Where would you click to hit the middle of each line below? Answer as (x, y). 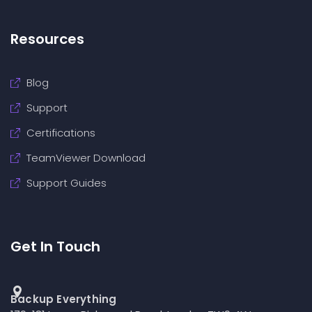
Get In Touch (55, 246)
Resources (47, 39)
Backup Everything (64, 299)
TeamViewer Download (86, 157)
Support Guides (66, 182)
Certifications (61, 132)
